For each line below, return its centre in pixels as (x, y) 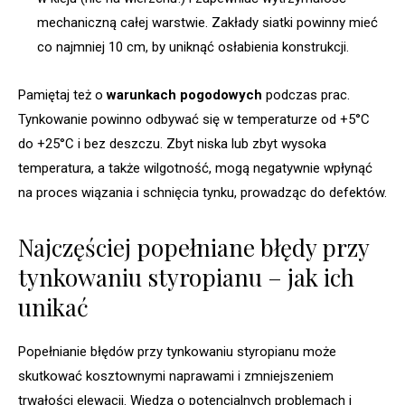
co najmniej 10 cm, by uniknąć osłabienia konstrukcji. (193, 47)
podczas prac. (306, 95)
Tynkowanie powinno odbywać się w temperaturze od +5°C (194, 120)
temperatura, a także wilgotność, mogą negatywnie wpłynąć (195, 169)
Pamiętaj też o (62, 95)
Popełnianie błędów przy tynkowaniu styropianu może (177, 352)
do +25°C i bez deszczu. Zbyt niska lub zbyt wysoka (172, 144)
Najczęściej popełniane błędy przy (193, 248)
